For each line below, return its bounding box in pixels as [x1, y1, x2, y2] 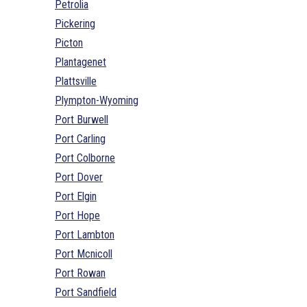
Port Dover [55, 170, 103, 184]
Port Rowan [55, 266, 106, 280]
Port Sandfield [55, 285, 116, 299]
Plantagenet [55, 55, 106, 69]
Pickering [55, 16, 95, 30]
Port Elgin [55, 189, 97, 203]
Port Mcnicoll [55, 247, 112, 260]
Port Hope [55, 208, 100, 222]
